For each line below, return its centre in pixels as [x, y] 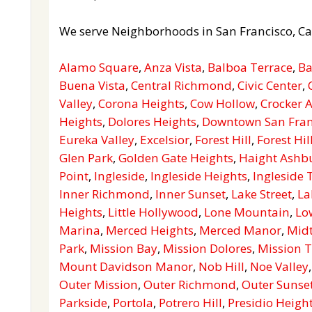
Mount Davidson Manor [126, 266]
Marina [80, 230]
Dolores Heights [152, 122]
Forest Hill [223, 140]
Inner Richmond [104, 194]
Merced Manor [240, 230]
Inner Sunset [190, 194]
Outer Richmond [190, 284]
